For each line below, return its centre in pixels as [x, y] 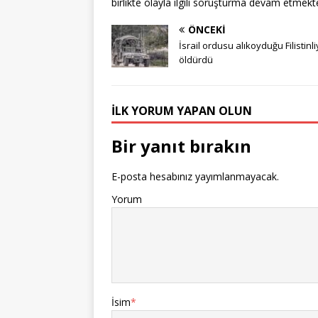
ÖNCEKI [207, 29]
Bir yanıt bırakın [181, 146]
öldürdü [196, 59]
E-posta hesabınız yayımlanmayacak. [195, 176]
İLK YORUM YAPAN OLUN [182, 110]
